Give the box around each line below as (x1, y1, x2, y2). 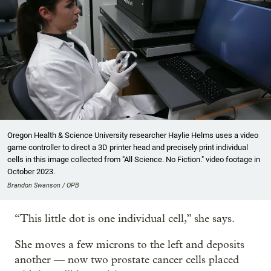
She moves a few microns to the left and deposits (15, 238, 244, 252)
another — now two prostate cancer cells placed (15, 253, 239, 267)
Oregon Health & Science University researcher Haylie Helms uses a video (7, 131, 258, 140)
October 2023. (7, 167, 55, 177)
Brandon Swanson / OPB (7, 181, 79, 190)
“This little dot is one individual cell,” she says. (15, 212, 235, 226)
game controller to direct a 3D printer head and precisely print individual (7, 143, 248, 152)
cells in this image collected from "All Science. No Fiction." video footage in (7, 155, 260, 165)
